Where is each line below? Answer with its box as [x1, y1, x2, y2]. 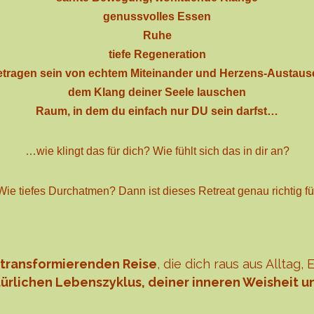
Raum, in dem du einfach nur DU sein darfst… [36, 104, 278, 117]
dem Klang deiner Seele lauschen [68, 86, 246, 98]
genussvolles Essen [103, 10, 211, 22]
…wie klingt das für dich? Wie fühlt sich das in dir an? [25, 144, 289, 157]
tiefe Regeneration [108, 48, 206, 60]
